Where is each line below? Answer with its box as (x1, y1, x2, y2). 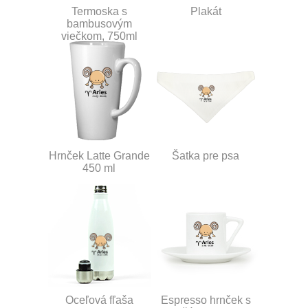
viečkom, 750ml (60, 30, 137, 42)
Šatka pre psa (172, 149, 239, 162)
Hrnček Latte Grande (48, 149, 150, 162)
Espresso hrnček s (160, 294, 251, 306)
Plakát (190, 5, 221, 17)
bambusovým (66, 17, 132, 30)
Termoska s (71, 5, 127, 17)
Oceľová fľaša (65, 294, 133, 306)
